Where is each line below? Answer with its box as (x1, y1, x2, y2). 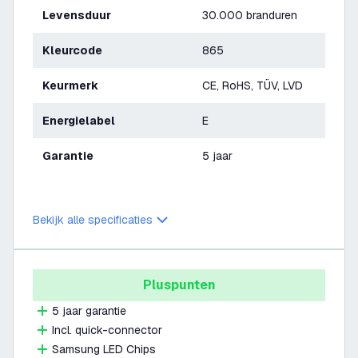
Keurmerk (50, 78, 98, 93)
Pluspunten (142, 276, 216, 293)
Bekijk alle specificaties (33, 213, 153, 227)
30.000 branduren (202, 8, 297, 22)
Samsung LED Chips (52, 342, 156, 356)
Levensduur (49, 8, 111, 22)
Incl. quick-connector (52, 323, 162, 337)
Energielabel (50, 113, 115, 128)
